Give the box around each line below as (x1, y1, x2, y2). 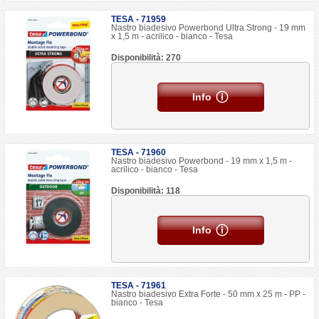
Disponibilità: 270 (111, 53, 182, 63)
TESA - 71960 (111, 147, 167, 157)
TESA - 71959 (111, 14, 167, 24)
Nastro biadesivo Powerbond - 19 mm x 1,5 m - (111, 156, 293, 166)
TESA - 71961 (111, 281, 167, 291)
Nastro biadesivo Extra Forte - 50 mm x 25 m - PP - (111, 289, 306, 299)
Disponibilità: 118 (111, 186, 181, 196)
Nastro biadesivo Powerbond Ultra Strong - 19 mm (111, 23, 306, 33)
